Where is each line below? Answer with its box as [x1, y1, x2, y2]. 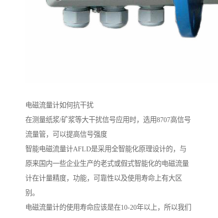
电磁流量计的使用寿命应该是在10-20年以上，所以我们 [25, 203, 191, 212]
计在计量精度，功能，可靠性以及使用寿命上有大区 [25, 174, 182, 182]
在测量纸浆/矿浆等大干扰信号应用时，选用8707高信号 [25, 116, 191, 124]
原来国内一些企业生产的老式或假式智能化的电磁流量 [25, 160, 189, 168]
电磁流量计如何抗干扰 [25, 101, 93, 109]
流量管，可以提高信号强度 [25, 130, 107, 139]
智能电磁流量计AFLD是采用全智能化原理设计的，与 [25, 145, 186, 153]
